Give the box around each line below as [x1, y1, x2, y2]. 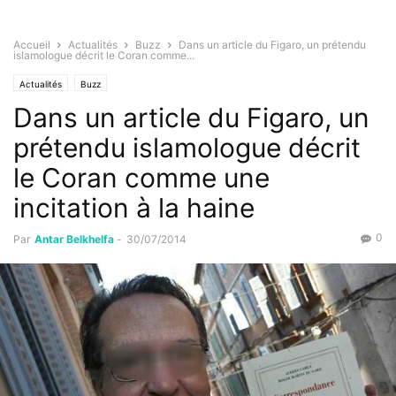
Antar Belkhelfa [34, 232, 114, 247]
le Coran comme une [13, 162, 270, 194]
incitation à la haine [13, 192, 255, 225]
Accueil [13, 38, 50, 52]
